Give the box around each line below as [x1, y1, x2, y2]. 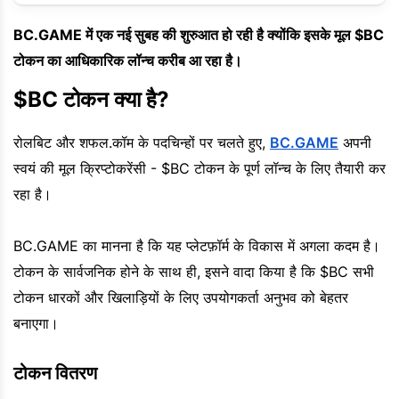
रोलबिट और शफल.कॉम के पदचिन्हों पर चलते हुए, [13, 133, 270, 151]
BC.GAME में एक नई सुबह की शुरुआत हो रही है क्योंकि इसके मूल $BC [13, 25, 384, 44]
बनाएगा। [13, 313, 59, 332]
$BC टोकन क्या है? [13, 85, 169, 112]
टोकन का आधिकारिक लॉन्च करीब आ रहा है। [13, 51, 242, 69]
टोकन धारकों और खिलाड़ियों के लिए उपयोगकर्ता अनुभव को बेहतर [13, 288, 348, 306]
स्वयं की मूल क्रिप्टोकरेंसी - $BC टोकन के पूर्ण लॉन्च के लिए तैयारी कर [13, 159, 386, 177]
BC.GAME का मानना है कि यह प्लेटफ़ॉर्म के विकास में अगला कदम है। [13, 236, 380, 255]
